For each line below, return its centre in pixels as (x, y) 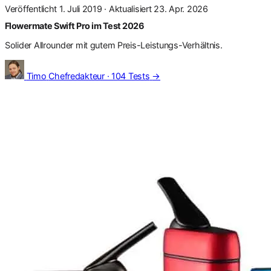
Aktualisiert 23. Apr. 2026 (158, 8)
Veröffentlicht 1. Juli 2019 (54, 8)
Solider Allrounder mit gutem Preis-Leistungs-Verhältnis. (114, 45)
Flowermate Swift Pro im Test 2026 (75, 25)
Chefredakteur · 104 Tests (99, 76)
